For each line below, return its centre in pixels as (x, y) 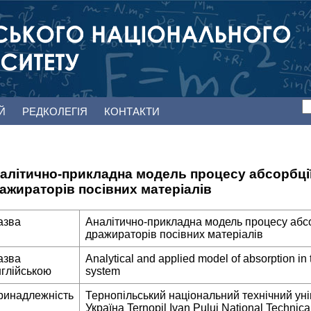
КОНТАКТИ (132, 111)
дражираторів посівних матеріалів (174, 235)
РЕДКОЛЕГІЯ (56, 111)
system (103, 271)
